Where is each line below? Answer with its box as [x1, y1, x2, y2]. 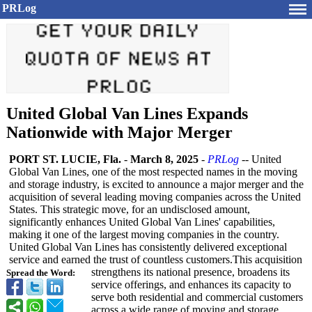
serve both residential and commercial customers [91, 291, 303, 303]
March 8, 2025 [130, 153, 198, 165]
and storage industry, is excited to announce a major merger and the [9, 178, 304, 190]
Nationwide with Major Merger [6, 123, 233, 141]
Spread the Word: [6, 268, 75, 278]
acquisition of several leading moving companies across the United [9, 191, 301, 203]
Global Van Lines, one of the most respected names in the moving [9, 166, 297, 178]
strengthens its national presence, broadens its [91, 266, 290, 278]
